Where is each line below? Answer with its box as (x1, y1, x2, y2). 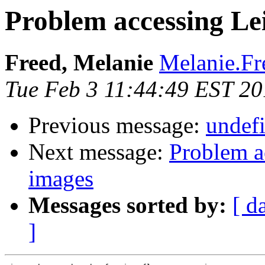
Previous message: (28, 112, 206, 138)
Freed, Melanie (5, 50, 153, 76)
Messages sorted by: (28, 192, 227, 218)
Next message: (28, 139, 169, 165)
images (28, 166, 93, 192)
